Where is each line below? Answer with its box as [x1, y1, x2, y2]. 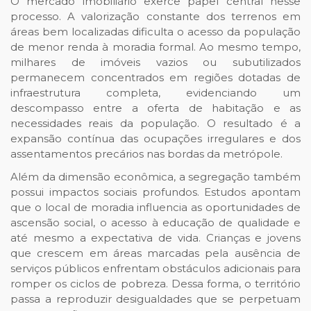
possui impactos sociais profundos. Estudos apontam [10, 185, 301, 199]
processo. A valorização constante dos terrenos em [10, 10, 301, 24]
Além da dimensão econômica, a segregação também [10, 170, 301, 184]
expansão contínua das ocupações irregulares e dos [10, 132, 301, 146]
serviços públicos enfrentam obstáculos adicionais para [10, 262, 301, 276]
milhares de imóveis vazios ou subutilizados [10, 56, 301, 69]
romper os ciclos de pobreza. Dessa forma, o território [10, 277, 301, 291]
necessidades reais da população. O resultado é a [10, 117, 301, 131]
